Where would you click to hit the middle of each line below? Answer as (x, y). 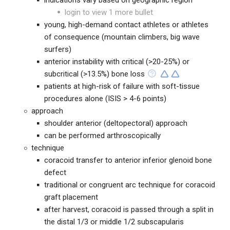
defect (55, 172)
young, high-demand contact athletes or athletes (126, 25)
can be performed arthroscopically (102, 136)
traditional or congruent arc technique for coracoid (130, 185)
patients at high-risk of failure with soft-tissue (122, 86)
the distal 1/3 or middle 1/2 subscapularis (114, 222)
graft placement (71, 197)
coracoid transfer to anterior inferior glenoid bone (128, 160)
